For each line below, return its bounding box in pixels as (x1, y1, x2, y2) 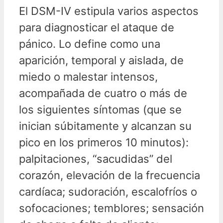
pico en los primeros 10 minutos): (19, 135, 189, 149)
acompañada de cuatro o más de (19, 86, 187, 100)
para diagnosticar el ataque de (19, 20, 174, 34)
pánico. (19, 37, 59, 50)
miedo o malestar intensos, (19, 70, 158, 83)
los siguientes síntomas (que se (19, 103, 182, 116)
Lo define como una (59, 37, 160, 50)
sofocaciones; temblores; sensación (19, 201, 204, 215)
